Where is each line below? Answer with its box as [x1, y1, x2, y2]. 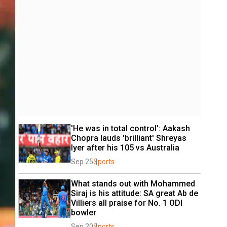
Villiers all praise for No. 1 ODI [71, 198, 182, 208]
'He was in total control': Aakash [71, 124, 190, 133]
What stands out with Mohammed [71, 179, 195, 188]
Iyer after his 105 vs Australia [71, 143, 179, 153]
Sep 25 [71, 158, 93, 166]
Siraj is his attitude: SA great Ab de [71, 188, 198, 198]
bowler [71, 208, 96, 217]
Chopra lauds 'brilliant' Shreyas [71, 133, 186, 143]
